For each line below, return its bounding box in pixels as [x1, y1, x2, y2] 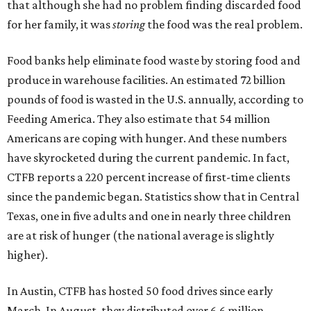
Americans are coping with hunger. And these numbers [7, 131, 287, 146]
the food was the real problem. [145, 17, 303, 32]
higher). [7, 248, 48, 262]
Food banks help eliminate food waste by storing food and [7, 53, 301, 68]
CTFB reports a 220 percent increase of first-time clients [7, 170, 290, 185]
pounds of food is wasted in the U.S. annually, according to [7, 92, 303, 107]
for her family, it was [7, 17, 112, 32]
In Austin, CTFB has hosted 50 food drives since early [7, 284, 273, 299]
